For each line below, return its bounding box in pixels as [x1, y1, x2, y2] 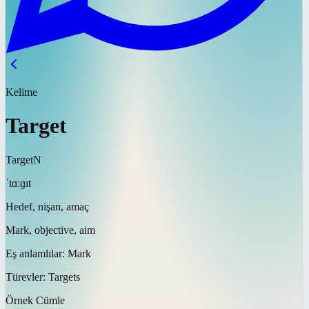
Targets [48, 270, 80, 283]
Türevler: [6, 270, 48, 283]
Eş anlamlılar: [6, 247, 68, 259]
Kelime [6, 86, 37, 98]
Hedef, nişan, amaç [6, 200, 89, 212]
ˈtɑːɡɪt [6, 177, 31, 189]
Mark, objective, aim [6, 223, 95, 236]
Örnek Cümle [6, 294, 65, 306]
